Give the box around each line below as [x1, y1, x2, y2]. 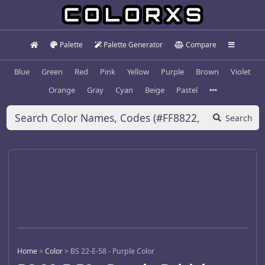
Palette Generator [104, 40, 163, 50]
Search [225, 112, 253, 124]
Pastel [176, 84, 198, 95]
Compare [185, 40, 216, 50]
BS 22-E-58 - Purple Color [70, 246, 154, 257]
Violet [231, 66, 251, 77]
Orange [48, 84, 75, 95]
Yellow [127, 66, 149, 77]
